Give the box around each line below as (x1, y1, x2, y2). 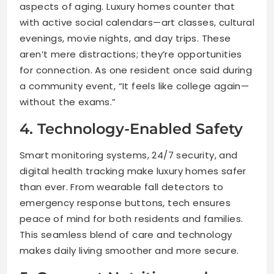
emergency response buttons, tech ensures (20, 196, 231, 209)
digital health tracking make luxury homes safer (20, 164, 246, 177)
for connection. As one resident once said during (20, 63, 253, 76)
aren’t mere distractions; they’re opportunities (20, 47, 242, 61)
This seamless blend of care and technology (20, 228, 232, 241)
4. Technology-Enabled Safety (20, 119, 243, 138)
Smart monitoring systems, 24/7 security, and (20, 148, 238, 161)
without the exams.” (20, 95, 116, 108)
